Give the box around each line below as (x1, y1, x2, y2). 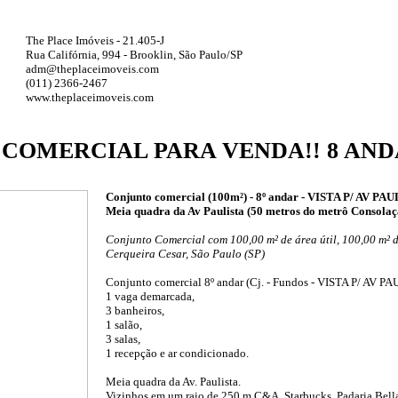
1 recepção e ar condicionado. (106, 346, 249, 360)
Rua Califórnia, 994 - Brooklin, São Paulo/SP (26, 48, 243, 61)
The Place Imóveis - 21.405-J (26, 34, 164, 47)
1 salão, (106, 317, 142, 331)
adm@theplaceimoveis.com (26, 62, 159, 76)
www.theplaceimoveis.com (26, 91, 154, 104)
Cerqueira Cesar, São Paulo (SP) (106, 246, 265, 260)
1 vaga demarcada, (106, 289, 195, 303)
